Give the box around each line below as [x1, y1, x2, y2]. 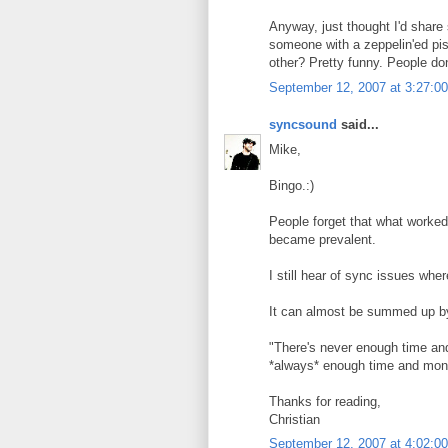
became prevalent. [269, 231, 376, 247]
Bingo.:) [269, 177, 314, 193]
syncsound [269, 117, 337, 132]
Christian [269, 411, 320, 427]
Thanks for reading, [269, 393, 381, 409]
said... [337, 117, 379, 132]
